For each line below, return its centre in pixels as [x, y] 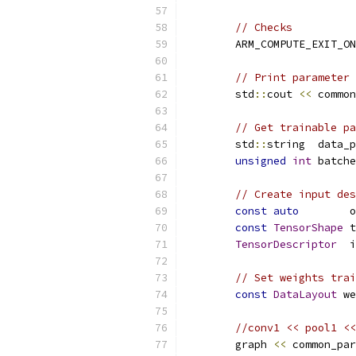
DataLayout [305, 294]
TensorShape [308, 228]
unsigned [261, 161]
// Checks [264, 27]
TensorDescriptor [286, 244]
